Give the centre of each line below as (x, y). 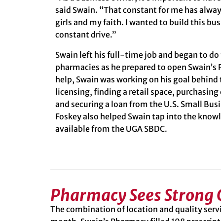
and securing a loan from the (110, 104)
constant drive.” (86, 34)
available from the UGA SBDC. (111, 129)
